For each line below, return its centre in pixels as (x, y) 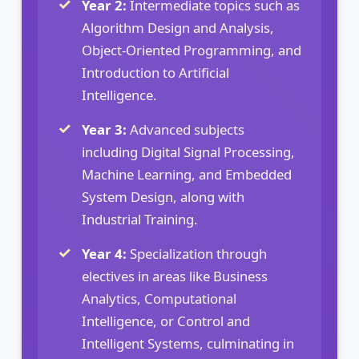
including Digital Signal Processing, (188, 151)
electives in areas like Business (175, 276)
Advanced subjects (186, 129)
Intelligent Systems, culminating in (188, 343)
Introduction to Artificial (155, 72)
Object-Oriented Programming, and (192, 50)
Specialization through (197, 253)
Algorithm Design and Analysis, (178, 27)
